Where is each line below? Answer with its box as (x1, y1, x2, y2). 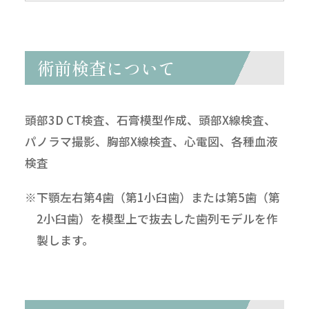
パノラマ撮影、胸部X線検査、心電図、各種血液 (24, 132, 278, 150)
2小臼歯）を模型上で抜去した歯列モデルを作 (36, 210, 278, 227)
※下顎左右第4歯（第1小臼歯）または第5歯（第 (24, 188, 280, 206)
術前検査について (37, 55, 175, 81)
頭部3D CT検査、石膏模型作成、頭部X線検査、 (24, 111, 276, 128)
